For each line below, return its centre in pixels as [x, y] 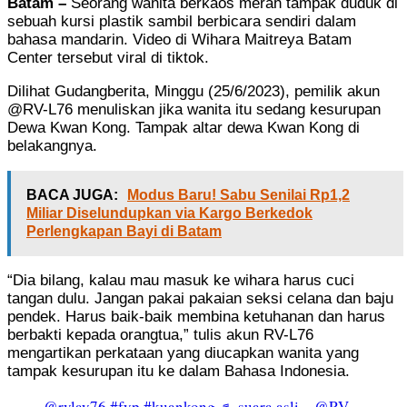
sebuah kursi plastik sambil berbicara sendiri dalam [182, 22]
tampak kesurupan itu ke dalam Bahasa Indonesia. [179, 372]
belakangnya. [52, 146]
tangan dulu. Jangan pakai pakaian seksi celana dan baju [200, 299]
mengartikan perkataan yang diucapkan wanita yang [183, 353]
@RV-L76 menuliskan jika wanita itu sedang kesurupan [194, 110]
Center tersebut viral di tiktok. [108, 58]
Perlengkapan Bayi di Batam [124, 232]
